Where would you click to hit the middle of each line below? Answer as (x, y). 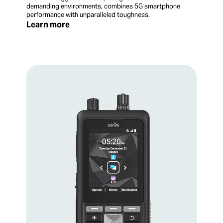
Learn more (48, 24)
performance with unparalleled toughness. (88, 14)
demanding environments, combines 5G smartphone (103, 6)
